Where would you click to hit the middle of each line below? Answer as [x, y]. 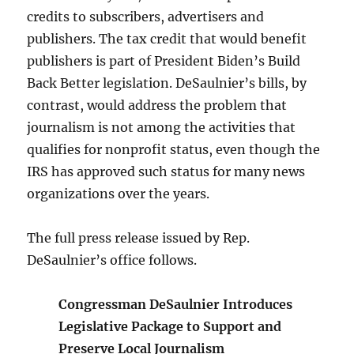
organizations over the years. [119, 194]
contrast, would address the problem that [157, 105]
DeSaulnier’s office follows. [112, 260]
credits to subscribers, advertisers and [146, 17]
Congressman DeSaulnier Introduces [176, 304]
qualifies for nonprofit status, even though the [174, 149]
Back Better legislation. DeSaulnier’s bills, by [167, 83]
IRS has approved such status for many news [166, 171]
